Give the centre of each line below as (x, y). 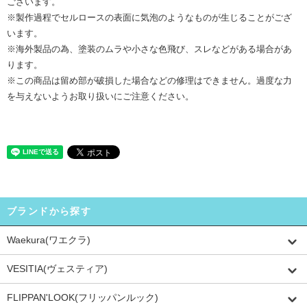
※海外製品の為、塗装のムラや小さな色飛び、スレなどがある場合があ (149, 49)
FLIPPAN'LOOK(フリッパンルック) (83, 298)
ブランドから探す (49, 211)
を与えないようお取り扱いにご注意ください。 (100, 97)
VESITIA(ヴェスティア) (57, 269)
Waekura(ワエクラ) (49, 240)
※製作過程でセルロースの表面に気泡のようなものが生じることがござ (149, 18)
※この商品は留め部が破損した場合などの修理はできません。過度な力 (149, 81)
